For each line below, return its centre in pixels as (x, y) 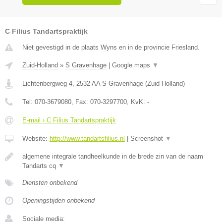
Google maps (132, 65)
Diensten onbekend (50, 183)
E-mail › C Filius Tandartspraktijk (69, 120)
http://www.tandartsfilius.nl (87, 139)
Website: (36, 139)
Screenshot (148, 139)
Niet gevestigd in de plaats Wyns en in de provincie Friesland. (111, 48)
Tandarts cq (40, 166)
